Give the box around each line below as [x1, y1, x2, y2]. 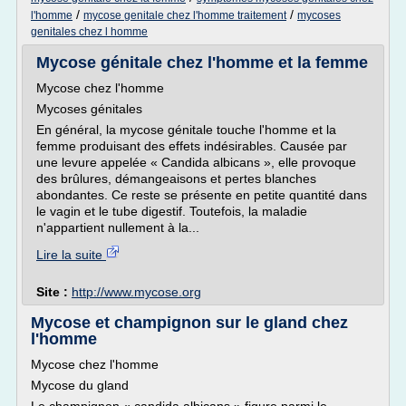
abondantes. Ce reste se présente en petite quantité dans [36, 188, 367, 202]
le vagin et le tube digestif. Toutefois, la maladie [36, 204, 307, 218]
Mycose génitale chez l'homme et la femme [36, 53, 368, 72]
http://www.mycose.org [72, 285, 201, 299]
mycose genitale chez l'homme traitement [83, 9, 286, 22]
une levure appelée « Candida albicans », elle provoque [36, 155, 356, 169]
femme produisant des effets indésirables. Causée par [36, 139, 347, 153]
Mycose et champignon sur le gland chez [31, 314, 348, 332]
